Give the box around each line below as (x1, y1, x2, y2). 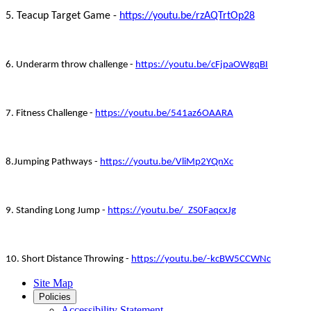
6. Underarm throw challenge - (6, 59, 135, 70)
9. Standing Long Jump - (6, 205, 108, 216)
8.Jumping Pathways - (6, 156, 100, 167)
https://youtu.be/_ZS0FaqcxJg (108, 205, 236, 216)
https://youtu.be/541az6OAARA (95, 108, 233, 119)
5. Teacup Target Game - (6, 10, 119, 22)
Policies (39, 291, 71, 302)
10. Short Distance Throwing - (6, 253, 131, 264)
